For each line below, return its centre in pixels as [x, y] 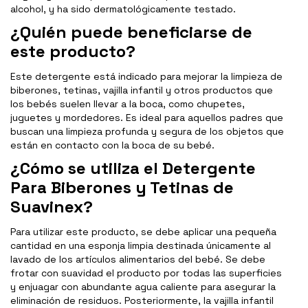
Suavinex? [52, 207]
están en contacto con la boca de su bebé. [112, 145]
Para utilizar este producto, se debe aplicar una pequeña [143, 232]
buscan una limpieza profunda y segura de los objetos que [147, 132]
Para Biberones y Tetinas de [122, 188]
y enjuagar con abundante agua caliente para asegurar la [143, 287]
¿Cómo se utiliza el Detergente [133, 168]
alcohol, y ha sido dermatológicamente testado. [123, 9]
